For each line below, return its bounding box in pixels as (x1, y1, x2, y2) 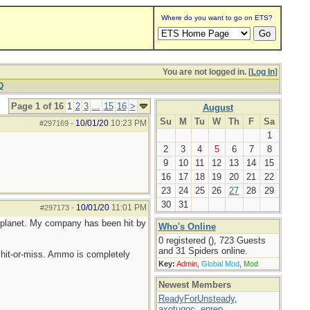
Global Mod (201, 259, 239, 268)
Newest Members (158, 280, 231, 290)
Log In (250, 67, 275, 77)
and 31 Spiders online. (158, 246, 248, 256)
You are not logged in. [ (162, 67, 251, 77)
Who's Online (158, 221, 216, 232)
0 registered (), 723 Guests (158, 235, 266, 246)
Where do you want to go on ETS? (161, 14, 273, 21)
